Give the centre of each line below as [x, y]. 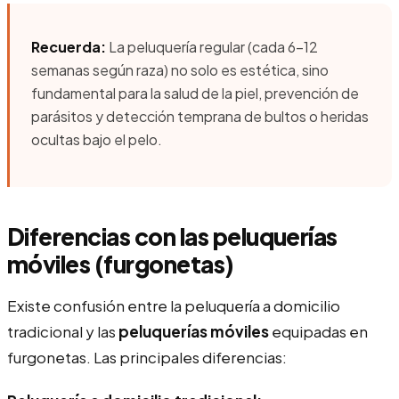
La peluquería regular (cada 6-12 [212, 46]
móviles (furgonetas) [121, 264]
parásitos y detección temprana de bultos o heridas [200, 116]
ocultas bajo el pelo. [97, 139]
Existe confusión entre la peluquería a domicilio [174, 305]
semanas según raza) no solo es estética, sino [180, 69]
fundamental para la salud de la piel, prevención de [195, 93]
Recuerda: [69, 46]
